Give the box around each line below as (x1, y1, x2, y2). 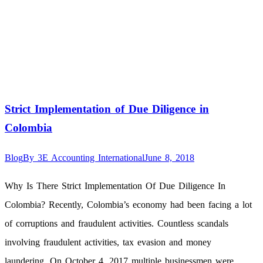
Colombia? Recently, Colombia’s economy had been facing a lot (5, 199, 252, 210)
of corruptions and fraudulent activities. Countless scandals (5, 218, 228, 228)
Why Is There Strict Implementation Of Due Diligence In (5, 180, 225, 191)
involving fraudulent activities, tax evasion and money (5, 237, 211, 247)
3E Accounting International (38, 152, 144, 163)
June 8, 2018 (144, 152, 194, 163)
